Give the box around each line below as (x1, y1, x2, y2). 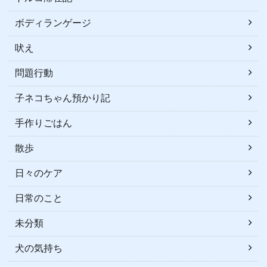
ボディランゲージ (15, 18, 91, 29)
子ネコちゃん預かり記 (15, 93, 110, 104)
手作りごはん (15, 118, 72, 129)
